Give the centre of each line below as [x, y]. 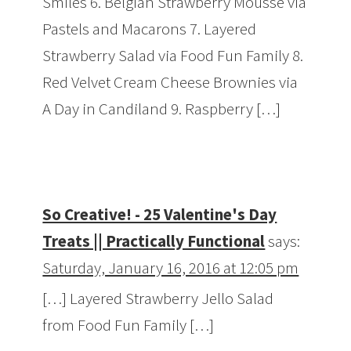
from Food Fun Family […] [128, 325]
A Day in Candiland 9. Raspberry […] [162, 109]
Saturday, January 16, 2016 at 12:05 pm [171, 268]
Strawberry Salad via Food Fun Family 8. [173, 56]
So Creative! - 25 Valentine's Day [160, 215]
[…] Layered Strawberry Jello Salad [158, 299]
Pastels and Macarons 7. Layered [150, 29]
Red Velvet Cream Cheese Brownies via [170, 82]
